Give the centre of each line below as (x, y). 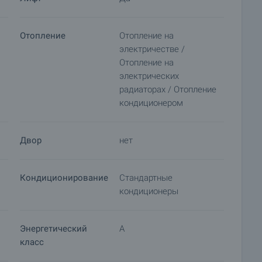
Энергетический (54, 229)
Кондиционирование (64, 178)
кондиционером (151, 103)
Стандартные (146, 178)
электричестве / (152, 49)
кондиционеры (149, 191)
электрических (149, 76)
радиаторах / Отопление (168, 89)
